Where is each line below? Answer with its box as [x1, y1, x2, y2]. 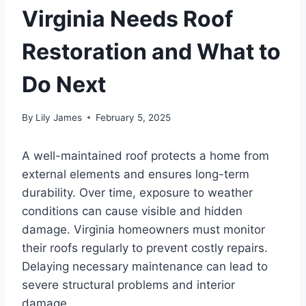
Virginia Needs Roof [22, 5, 233, 33]
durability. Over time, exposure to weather [22, 185, 253, 199]
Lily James [36, 111, 83, 123]
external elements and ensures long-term [22, 167, 249, 181]
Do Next [22, 71, 106, 98]
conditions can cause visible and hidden [22, 204, 242, 218]
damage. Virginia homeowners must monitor [22, 222, 265, 236]
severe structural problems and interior [22, 277, 235, 292]
